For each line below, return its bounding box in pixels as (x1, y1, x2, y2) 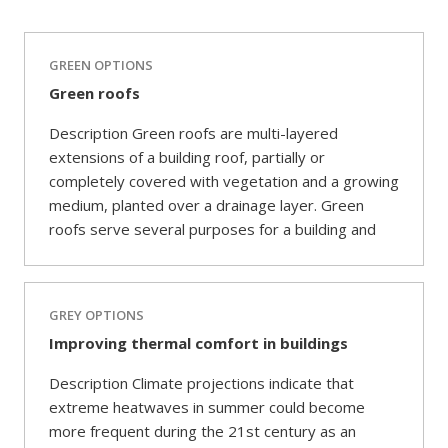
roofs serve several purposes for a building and (49, 219, 376, 239)
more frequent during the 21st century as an (49, 421, 356, 441)
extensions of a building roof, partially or (49, 147, 325, 167)
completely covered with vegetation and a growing (49, 171, 399, 191)
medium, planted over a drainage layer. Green (49, 195, 364, 215)
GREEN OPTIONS (49, 56, 153, 74)
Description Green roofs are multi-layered (49, 123, 338, 143)
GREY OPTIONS (49, 306, 144, 324)
